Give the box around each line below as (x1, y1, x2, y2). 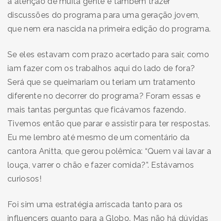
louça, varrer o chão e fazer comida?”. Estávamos (7, 160, 194, 170)
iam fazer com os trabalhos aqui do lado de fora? (7, 63, 195, 73)
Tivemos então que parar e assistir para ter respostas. (7, 118, 211, 128)
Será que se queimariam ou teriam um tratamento (7, 77, 196, 87)
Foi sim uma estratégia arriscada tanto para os (7, 199, 183, 209)
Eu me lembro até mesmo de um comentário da (7, 132, 190, 142)
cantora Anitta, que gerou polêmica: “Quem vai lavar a (7, 146, 211, 156)
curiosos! (7, 174, 41, 184)
